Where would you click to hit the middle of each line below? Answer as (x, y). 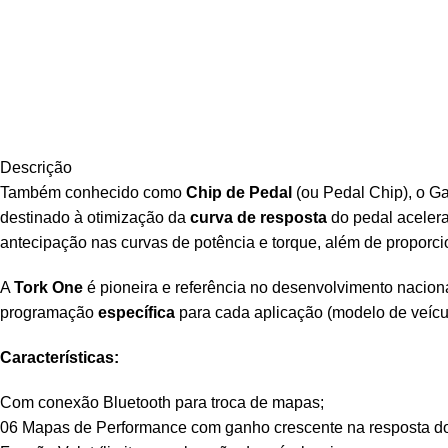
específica (136, 312)
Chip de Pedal (239, 192)
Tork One (48, 287)
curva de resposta (258, 217)
